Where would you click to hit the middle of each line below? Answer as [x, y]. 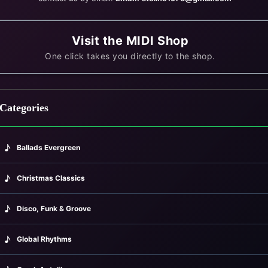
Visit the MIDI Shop [130, 40]
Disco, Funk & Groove [54, 208]
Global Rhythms [45, 239]
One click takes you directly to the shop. [130, 56]
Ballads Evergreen [49, 147]
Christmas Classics [51, 178]
